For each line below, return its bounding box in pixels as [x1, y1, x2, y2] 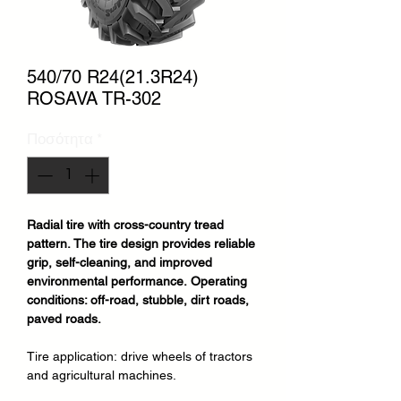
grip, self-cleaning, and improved [27, 254, 212, 269]
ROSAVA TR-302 [27, 88, 161, 109]
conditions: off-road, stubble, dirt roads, [27, 292, 249, 307]
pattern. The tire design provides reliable [27, 235, 255, 251]
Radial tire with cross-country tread [27, 217, 224, 232]
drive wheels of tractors [117, 348, 252, 363]
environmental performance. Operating [27, 273, 247, 288]
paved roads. [27, 311, 101, 326]
